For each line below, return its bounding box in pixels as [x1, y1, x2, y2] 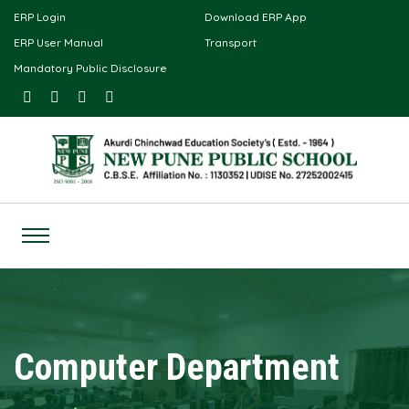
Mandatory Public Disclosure [14, 61, 167, 75]
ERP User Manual [14, 36, 103, 49]
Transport [204, 36, 257, 49]
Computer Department [14, 345, 340, 389]
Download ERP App [204, 10, 307, 24]
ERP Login [14, 10, 66, 24]
